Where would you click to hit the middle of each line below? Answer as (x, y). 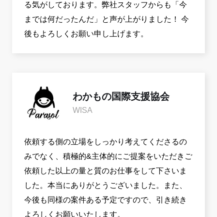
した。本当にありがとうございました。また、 (106, 186)
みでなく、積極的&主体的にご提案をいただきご (108, 156)
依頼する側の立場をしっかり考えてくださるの (106, 142)
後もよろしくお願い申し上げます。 (86, 34)
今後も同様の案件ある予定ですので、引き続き (106, 200)
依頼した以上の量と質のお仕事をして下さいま (106, 171)
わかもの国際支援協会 (121, 97)
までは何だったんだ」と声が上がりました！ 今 (107, 19)
